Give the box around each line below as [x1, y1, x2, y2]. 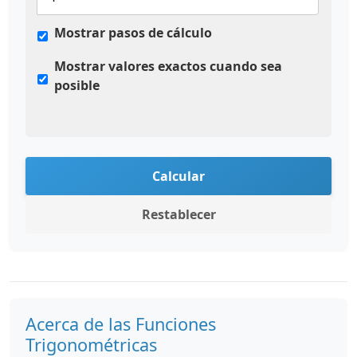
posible [54, 76, 100, 94]
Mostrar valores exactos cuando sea [54, 57, 282, 75]
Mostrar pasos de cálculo [54, 24, 212, 41]
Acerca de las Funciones [25, 312, 216, 335]
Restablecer [141, 206, 216, 223]
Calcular [152, 167, 205, 185]
